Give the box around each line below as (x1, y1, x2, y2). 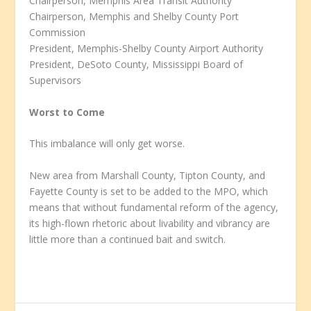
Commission (29, 26, 86, 40)
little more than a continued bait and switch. (29, 232, 226, 246)
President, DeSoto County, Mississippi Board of (29, 58, 244, 72)
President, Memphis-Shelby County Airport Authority (29, 42, 264, 56)
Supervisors (29, 74, 82, 87)
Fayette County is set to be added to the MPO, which (29, 184, 269, 198)
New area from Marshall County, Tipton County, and (29, 168, 266, 182)
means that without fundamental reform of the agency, (29, 200, 279, 214)
